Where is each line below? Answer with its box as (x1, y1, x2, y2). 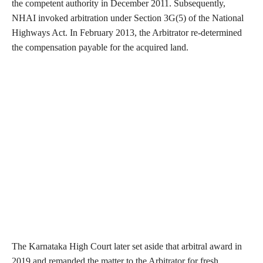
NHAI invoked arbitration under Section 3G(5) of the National (12, 13, 244, 23)
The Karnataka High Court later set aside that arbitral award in (12, 241, 242, 252)
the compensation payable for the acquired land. (12, 42, 188, 53)
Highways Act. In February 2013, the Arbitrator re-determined (12, 28, 242, 38)
